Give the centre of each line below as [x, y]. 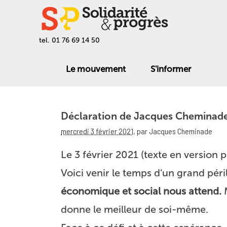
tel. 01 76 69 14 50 [70, 40]
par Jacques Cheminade [175, 131]
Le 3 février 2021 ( [102, 155]
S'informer [171, 69]
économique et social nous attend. [141, 191]
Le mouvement [96, 69]
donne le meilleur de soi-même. [135, 209]
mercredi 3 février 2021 [97, 131]
